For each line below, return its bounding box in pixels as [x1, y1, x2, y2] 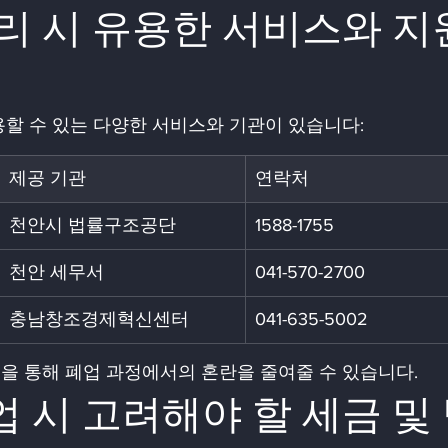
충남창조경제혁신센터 [9, 309, 189, 329]
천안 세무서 [9, 262, 104, 282]
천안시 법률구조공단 [9, 215, 176, 235]
